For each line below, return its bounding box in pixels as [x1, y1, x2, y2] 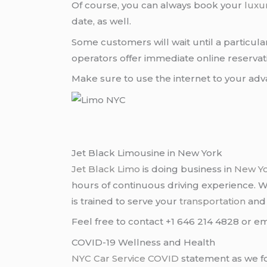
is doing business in [140, 163, 235, 175]
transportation [179, 195, 246, 207]
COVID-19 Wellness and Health [72, 236, 216, 248]
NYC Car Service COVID [72, 252, 179, 264]
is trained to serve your [72, 195, 180, 207]
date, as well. [72, 15, 132, 27]
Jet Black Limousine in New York [72, 147, 223, 159]
